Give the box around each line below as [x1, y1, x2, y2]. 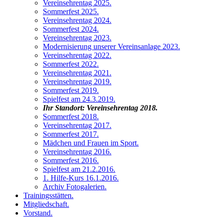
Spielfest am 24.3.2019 [43, 94, 113, 103]
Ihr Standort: [43, 103, 87, 112]
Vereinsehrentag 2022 [43, 51, 109, 59]
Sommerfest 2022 [43, 59, 97, 68]
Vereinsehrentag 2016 [43, 147, 109, 156]
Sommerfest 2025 [43, 7, 97, 16]
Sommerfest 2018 [43, 112, 97, 121]
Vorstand [23, 208, 51, 217]
